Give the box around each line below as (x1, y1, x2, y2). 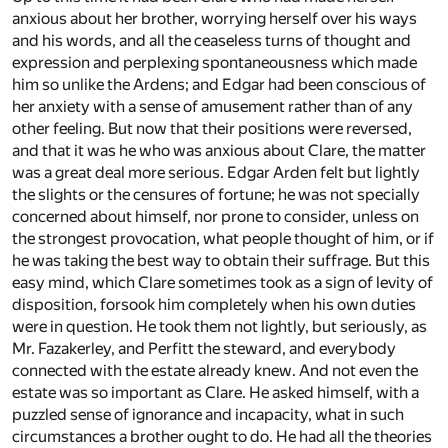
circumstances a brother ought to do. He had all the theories (12, 426, 432, 446)
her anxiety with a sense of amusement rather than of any (12, 96, 413, 116)
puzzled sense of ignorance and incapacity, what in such (12, 404, 404, 424)
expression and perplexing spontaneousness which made (12, 52, 417, 72)
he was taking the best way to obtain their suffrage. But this (12, 250, 430, 270)
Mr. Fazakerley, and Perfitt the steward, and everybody (12, 338, 396, 358)
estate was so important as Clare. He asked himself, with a (12, 382, 419, 402)
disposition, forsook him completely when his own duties (12, 294, 416, 314)
